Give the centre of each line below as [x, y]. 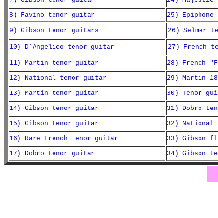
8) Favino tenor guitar [52, 15]
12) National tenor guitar [58, 78]
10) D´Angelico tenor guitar [62, 47]
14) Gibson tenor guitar [54, 108]
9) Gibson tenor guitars [54, 30]
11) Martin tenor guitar [54, 63]
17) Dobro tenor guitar [52, 154]
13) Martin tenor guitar [54, 93]
